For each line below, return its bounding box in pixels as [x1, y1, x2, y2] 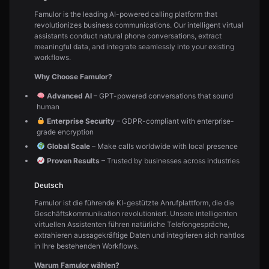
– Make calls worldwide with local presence [89, 142, 238, 151]
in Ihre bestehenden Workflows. [34, 241, 139, 250]
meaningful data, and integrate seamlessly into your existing [34, 42, 234, 51]
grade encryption [37, 127, 94, 136]
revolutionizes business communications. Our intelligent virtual [34, 20, 243, 29]
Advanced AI [46, 91, 92, 100]
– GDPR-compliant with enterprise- [114, 116, 234, 125]
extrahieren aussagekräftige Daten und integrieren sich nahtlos [34, 231, 244, 240]
